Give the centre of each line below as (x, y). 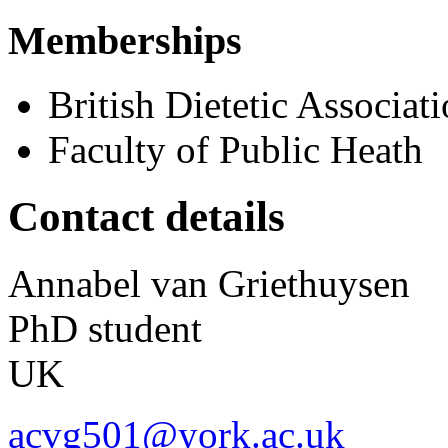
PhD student (105, 329)
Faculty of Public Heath (235, 150)
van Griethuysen (280, 284)
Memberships (125, 40)
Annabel (74, 284)
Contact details (146, 217)
